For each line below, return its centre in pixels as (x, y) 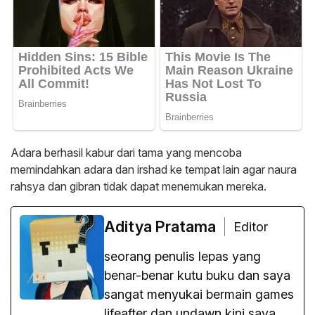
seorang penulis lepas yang (182, 257)
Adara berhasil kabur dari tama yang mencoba (126, 153)
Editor (251, 227)
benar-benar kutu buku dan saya (197, 276)
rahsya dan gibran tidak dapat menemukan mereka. (139, 187)
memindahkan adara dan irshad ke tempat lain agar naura (154, 170)
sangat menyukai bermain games (199, 295)
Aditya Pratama (160, 227)
